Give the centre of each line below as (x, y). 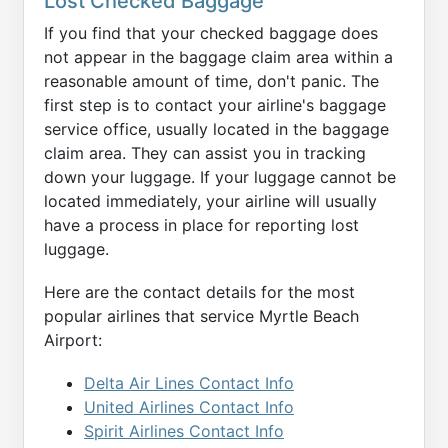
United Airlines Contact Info (189, 407)
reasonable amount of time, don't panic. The (211, 81)
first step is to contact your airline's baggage (215, 105)
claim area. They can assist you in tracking (205, 153)
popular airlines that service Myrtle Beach (201, 316)
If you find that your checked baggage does (211, 33)
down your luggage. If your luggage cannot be (220, 177)
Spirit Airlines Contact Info (184, 431)
